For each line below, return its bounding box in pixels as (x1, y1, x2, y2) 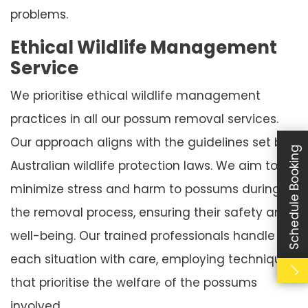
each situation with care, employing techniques (10, 250, 296, 267)
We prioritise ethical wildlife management (10, 87, 261, 104)
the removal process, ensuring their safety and (10, 203, 290, 221)
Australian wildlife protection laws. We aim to (10, 157, 278, 174)
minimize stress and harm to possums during (10, 180, 280, 197)
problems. (10, 5, 68, 23)
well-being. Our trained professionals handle (10, 227, 275, 244)
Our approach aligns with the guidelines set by (10, 133, 289, 151)
